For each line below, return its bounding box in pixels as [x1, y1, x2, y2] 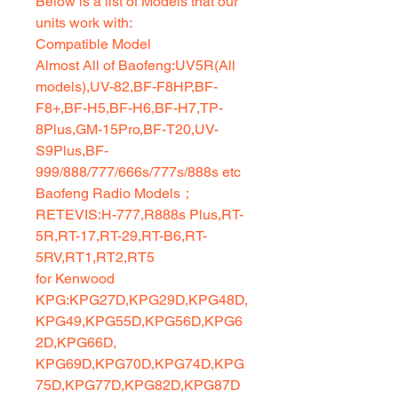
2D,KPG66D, [36, 334, 116, 352]
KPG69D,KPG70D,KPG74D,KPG [36, 355, 244, 373]
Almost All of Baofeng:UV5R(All [36, 57, 235, 75]
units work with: [36, 14, 132, 32]
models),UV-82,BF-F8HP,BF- [36, 78, 218, 96]
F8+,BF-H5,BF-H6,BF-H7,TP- [36, 99, 223, 117]
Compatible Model [36, 36, 151, 53]
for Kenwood [36, 270, 115, 288]
